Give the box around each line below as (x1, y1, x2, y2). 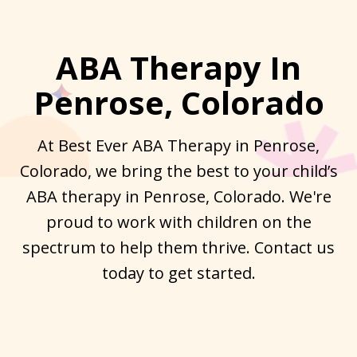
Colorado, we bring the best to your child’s (19, 159, 338, 182)
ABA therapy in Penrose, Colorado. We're (25, 185, 331, 207)
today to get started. (101, 261, 256, 284)
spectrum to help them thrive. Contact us (22, 236, 335, 258)
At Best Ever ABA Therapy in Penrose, (37, 134, 320, 156)
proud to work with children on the (45, 210, 312, 233)
